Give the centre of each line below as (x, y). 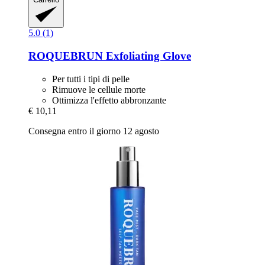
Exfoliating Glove (147, 56)
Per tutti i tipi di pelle (91, 79)
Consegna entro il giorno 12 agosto (94, 131)
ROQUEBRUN (66, 56)
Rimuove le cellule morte (99, 89)
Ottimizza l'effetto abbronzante (109, 100)
